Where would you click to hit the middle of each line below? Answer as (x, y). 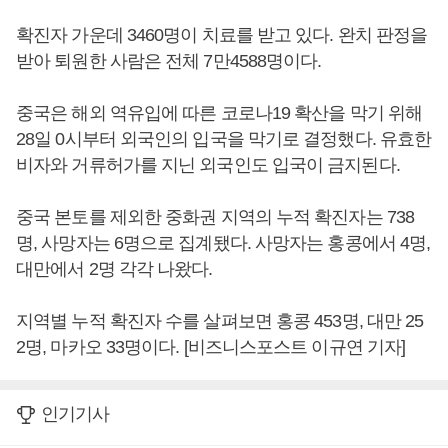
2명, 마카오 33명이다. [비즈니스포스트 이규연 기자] (211, 347)
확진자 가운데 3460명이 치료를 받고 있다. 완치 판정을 (222, 35)
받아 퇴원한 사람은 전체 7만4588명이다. (171, 61)
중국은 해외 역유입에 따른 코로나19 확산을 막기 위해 (219, 113)
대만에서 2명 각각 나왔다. (116, 269)
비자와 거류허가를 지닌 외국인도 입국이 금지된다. (212, 165)
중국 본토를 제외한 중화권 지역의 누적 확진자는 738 (215, 217)
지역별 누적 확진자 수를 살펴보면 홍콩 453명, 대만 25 (220, 321)
